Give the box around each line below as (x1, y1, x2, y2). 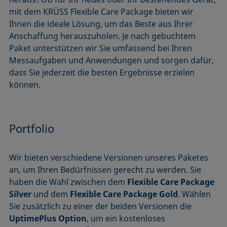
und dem (31, 188, 70, 200)
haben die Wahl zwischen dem (9, 176, 128, 187)
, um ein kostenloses (87, 212, 166, 224)
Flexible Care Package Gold (70, 188, 178, 200)
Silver (9, 188, 32, 200)
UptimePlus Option (9, 212, 87, 224)
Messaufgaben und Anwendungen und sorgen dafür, (9, 54, 214, 66)
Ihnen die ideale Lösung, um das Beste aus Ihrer (9, 18, 194, 29)
